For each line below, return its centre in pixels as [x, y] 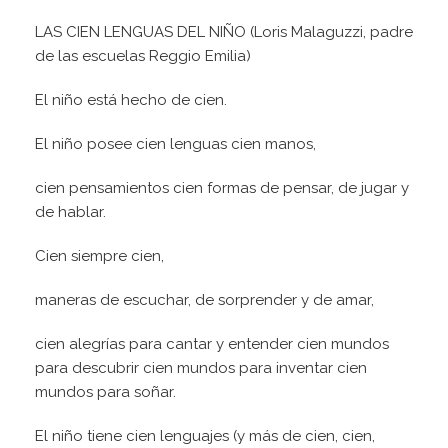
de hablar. [74, 212]
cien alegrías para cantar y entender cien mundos [212, 344]
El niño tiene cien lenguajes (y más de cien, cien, [205, 436]
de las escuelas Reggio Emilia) [143, 56]
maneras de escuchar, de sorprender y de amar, [204, 300]
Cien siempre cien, [99, 256]
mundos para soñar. [109, 392]
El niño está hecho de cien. [131, 100]
